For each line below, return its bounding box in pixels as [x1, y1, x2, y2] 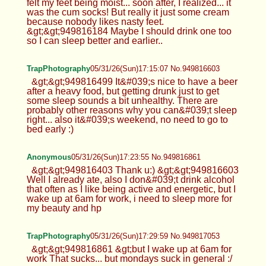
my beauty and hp [26, 202, 102, 213]
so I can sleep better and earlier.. [26, 35, 163, 46]
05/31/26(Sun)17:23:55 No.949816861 [71, 152, 201, 161]
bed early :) [26, 123, 74, 134]
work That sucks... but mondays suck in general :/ [26, 253, 232, 264]
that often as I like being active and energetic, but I [26, 183, 236, 194]
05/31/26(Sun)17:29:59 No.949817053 [90, 231, 220, 240]
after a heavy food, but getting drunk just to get [26, 85, 219, 96]
